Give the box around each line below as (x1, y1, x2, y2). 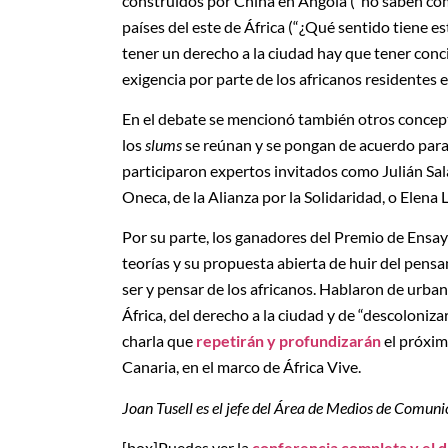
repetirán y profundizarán (196, 331, 381, 351)
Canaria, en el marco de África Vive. (122, 357, 361, 377)
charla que (122, 331, 196, 351)
